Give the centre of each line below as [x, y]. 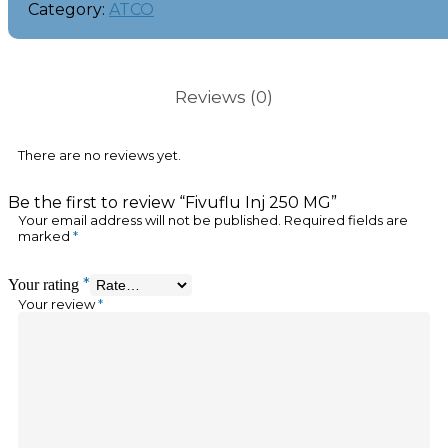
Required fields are [346, 220]
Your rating [45, 285]
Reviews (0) [224, 97]
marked [45, 236]
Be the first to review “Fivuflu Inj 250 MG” [172, 203]
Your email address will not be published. [149, 220]
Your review [58, 304]
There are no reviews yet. [99, 155]
